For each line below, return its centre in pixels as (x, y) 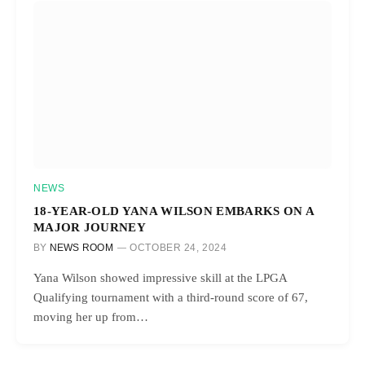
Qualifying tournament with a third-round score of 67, (171, 297)
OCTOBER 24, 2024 (178, 247)
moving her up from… (91, 317)
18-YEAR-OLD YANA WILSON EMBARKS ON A (174, 210)
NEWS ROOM (81, 247)
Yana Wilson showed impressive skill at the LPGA (160, 277)
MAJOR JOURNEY (90, 226)
